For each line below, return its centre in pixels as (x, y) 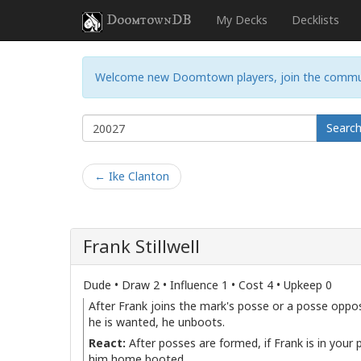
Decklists (315, 20)
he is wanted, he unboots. (157, 322)
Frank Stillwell (141, 246)
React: (107, 343)
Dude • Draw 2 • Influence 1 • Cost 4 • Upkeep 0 (207, 285)
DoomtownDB (149, 20)
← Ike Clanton (132, 176)
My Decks (242, 20)
